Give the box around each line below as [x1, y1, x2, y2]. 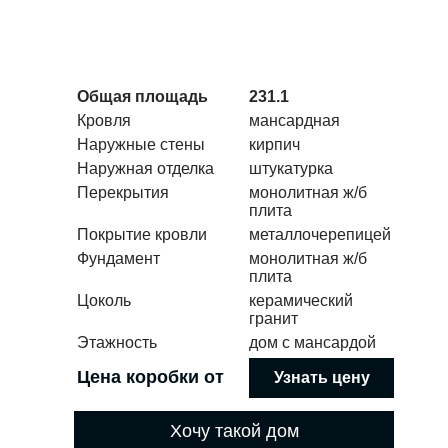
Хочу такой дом [169, 421, 299, 442]
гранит [249, 310, 298, 328]
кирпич [249, 136, 300, 154]
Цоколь [77, 292, 131, 310]
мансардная [249, 112, 340, 130]
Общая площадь [77, 88, 208, 106]
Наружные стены [77, 136, 205, 154]
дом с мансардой [249, 334, 376, 352]
